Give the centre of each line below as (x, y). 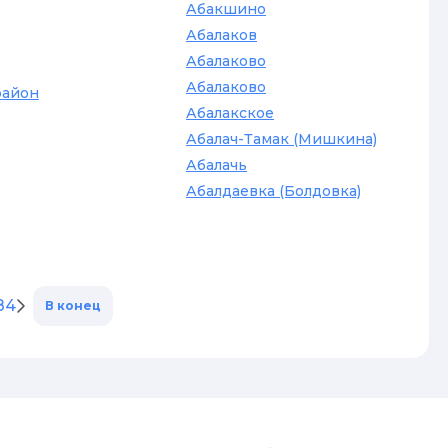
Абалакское (230, 113)
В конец (72, 305)
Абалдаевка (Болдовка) (273, 191)
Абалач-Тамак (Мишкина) (281, 139)
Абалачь (216, 165)
